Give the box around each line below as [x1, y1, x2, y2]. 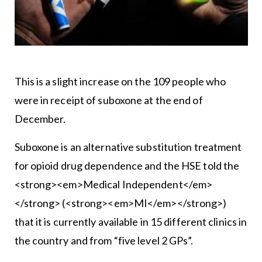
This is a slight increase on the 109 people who [14, 74, 226, 88]
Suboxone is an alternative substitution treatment [14, 140, 242, 153]
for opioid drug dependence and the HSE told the [14, 158, 240, 172]
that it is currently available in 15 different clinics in [14, 215, 247, 228]
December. [14, 112, 66, 125]
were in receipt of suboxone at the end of [14, 93, 203, 106]
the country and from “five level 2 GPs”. [14, 233, 194, 247]
